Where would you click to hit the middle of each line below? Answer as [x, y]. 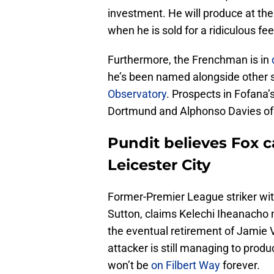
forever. [240, 265]
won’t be [129, 265]
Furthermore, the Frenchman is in [190, 59]
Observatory [137, 94]
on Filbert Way [186, 265]
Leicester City [159, 165]
